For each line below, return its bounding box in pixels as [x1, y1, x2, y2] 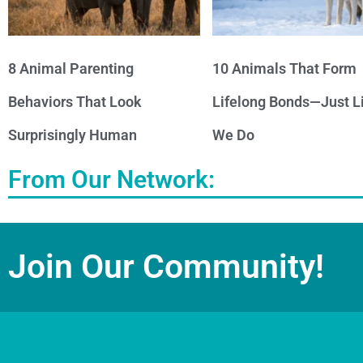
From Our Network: [8, 164, 215, 194]
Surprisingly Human [8, 126, 137, 143]
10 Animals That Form [211, 59, 357, 77]
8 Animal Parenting [8, 59, 134, 77]
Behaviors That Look [8, 92, 142, 110]
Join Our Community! [8, 247, 324, 287]
